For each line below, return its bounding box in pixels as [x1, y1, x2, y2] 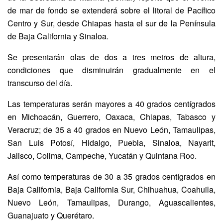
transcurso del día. [7, 77, 72, 89]
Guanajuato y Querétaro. [7, 209, 94, 221]
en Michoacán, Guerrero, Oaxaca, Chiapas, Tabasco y [7, 111, 216, 122]
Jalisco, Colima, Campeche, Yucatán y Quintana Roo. [7, 149, 197, 161]
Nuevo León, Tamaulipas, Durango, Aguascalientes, [7, 196, 216, 208]
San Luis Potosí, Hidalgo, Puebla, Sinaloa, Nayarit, [7, 136, 216, 148]
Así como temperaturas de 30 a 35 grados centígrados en [7, 170, 216, 182]
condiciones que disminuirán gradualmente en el [7, 64, 216, 76]
